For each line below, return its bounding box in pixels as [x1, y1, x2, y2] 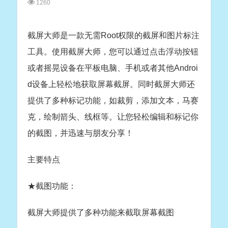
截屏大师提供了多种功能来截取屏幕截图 [27, 208, 174, 217]
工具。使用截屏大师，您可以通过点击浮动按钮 [27, 47, 198, 56]
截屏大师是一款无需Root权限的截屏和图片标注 [27, 31, 199, 40]
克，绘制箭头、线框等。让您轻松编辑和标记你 [27, 112, 198, 121]
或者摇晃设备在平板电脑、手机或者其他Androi [27, 64, 198, 72]
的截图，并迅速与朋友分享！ [27, 129, 133, 137]
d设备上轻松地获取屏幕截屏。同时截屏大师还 [27, 80, 195, 89]
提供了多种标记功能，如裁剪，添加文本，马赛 [27, 96, 198, 105]
